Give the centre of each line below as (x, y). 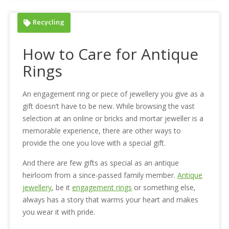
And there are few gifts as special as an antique (101, 163)
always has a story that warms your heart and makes (111, 200)
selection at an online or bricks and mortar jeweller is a (113, 119)
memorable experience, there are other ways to (102, 131)
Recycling (49, 22)
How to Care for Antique (111, 54)
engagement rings (102, 188)
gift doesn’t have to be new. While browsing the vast (109, 106)
